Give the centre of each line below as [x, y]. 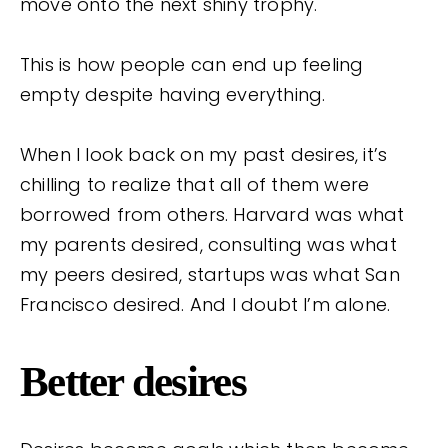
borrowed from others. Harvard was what [212, 214]
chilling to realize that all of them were [195, 184]
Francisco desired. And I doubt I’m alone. [208, 304]
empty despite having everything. [173, 94]
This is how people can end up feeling [192, 64]
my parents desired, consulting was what [208, 244]
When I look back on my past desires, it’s [204, 154]
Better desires [133, 381]
